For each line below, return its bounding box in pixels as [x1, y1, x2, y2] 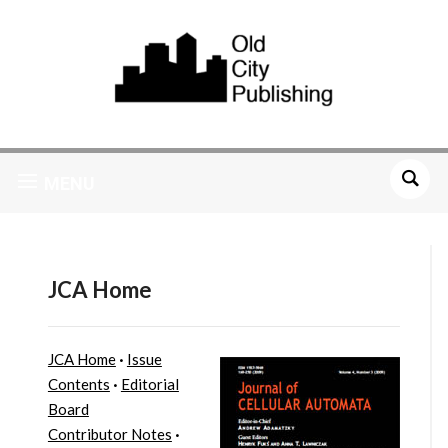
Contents [47, 375, 110, 394]
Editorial [120, 375, 179, 394]
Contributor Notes [47, 425, 172, 444]
